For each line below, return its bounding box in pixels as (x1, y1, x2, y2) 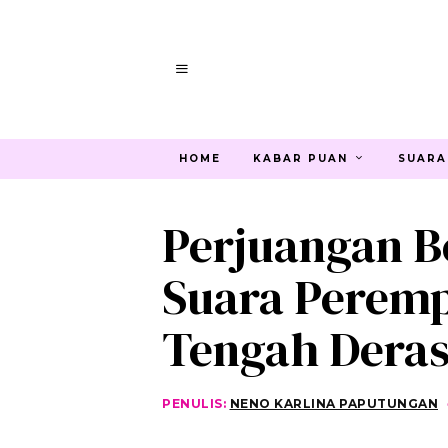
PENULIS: (162, 395, 230, 411)
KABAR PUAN (252, 151, 348, 165)
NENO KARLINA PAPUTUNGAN (229, 395, 438, 411)
